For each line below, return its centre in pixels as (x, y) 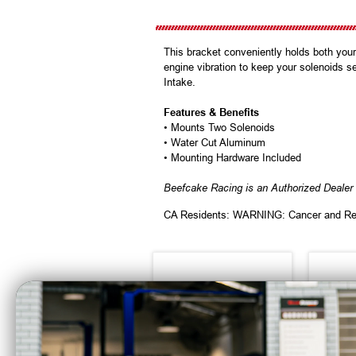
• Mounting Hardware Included (232, 158)
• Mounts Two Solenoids (219, 128)
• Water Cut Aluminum (215, 143)
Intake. (180, 83)
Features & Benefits (211, 113)
